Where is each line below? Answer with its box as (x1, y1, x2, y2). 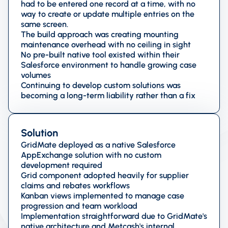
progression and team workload (21, 201, 137, 211)
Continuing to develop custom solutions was (21, 80, 181, 90)
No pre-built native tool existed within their (21, 49, 180, 60)
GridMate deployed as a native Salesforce (21, 139, 176, 150)
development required (21, 160, 102, 170)
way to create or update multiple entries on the (21, 9, 194, 19)
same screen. (21, 19, 68, 29)
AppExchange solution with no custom (21, 150, 161, 160)
